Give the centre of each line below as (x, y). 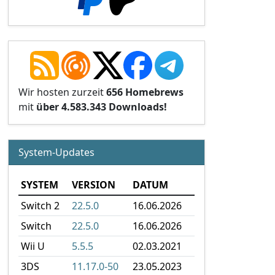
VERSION (94, 185)
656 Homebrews (145, 92)
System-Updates (56, 152)
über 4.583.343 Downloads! (102, 107)
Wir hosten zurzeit (62, 92)
